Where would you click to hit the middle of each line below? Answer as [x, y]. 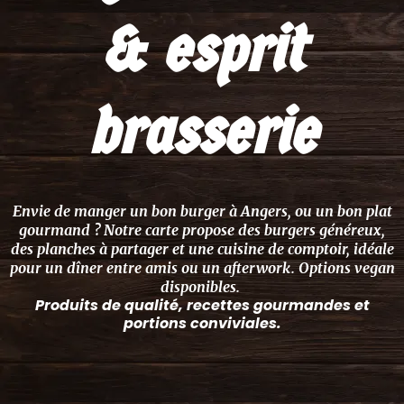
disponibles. [202, 287]
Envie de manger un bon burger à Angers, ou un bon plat [202, 211]
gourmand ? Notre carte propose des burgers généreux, [202, 230]
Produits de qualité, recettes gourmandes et [202, 306]
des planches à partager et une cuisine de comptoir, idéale [202, 249]
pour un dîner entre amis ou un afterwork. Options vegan [202, 268]
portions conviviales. [202, 324]
